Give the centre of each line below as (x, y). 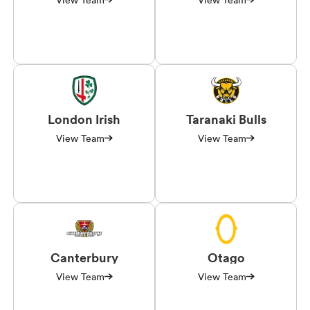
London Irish (84, 119)
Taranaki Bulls (226, 119)
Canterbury (84, 257)
